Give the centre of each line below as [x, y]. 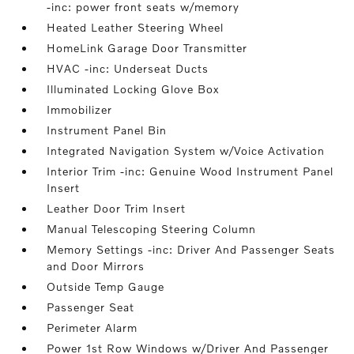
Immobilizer [80, 110]
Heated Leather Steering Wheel [136, 28]
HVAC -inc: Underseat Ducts [128, 69]
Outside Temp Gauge [106, 287]
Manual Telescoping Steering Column [152, 229]
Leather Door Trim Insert [117, 209]
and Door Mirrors [96, 266]
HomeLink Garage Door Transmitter [147, 48]
